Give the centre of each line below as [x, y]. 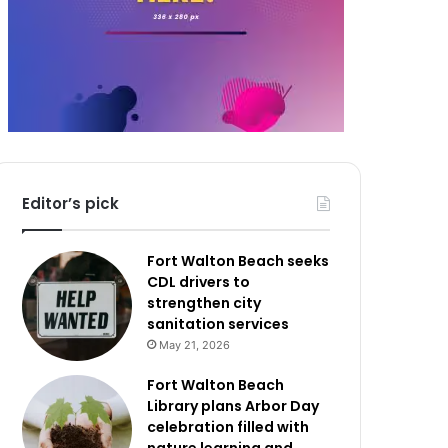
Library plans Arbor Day [233, 406]
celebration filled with [228, 427]
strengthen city [204, 303]
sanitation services [218, 324]
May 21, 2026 [195, 345]
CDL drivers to [199, 282]
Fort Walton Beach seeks [238, 261]
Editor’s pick [71, 203]
